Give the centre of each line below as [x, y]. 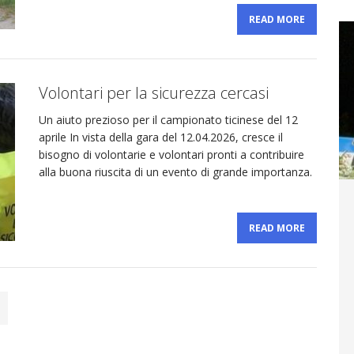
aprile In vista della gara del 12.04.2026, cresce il [161, 137]
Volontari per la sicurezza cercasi [154, 93]
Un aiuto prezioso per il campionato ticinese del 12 [168, 120]
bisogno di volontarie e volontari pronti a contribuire [171, 155]
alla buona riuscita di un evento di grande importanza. [175, 172]
